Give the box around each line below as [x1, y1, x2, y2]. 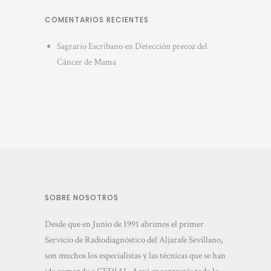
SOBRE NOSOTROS [45, 192, 119, 203]
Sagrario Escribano [56, 41, 123, 52]
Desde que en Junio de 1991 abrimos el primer [45, 218, 204, 230]
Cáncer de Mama [56, 56, 116, 68]
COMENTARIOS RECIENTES [45, 15, 149, 25]
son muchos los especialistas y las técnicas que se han [45, 250, 226, 261]
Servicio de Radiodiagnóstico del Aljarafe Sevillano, [45, 234, 223, 246]
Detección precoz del [134, 41, 207, 52]
